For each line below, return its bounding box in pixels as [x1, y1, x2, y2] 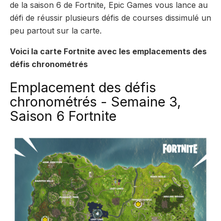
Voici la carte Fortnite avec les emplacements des [10, 46, 207, 56]
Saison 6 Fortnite [10, 108, 116, 124]
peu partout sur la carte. [10, 25, 104, 36]
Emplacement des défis [10, 79, 156, 96]
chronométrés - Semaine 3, [10, 93, 181, 110]
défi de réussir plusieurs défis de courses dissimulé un [10, 12, 211, 23]
